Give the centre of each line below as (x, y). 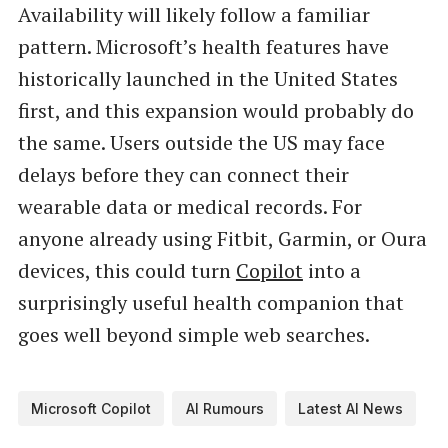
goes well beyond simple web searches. (193, 335)
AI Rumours (224, 409)
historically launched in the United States (207, 79)
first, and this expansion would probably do (215, 111)
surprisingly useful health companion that (210, 303)
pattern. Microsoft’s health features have (203, 47)
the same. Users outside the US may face (201, 143)
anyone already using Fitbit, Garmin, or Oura (222, 239)
